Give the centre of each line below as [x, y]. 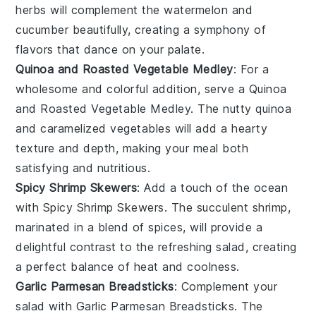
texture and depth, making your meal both [132, 148]
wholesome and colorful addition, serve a [132, 89]
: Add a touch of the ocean [213, 188]
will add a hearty [219, 128]
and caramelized [63, 128]
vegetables [141, 128]
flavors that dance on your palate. [110, 49]
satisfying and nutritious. [83, 168]
